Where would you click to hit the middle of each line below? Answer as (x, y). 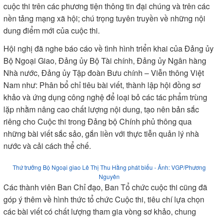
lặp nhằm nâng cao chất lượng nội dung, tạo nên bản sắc (101, 109)
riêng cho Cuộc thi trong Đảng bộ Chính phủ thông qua (98, 121)
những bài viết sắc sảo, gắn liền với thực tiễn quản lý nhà (101, 134)
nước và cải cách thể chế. (47, 146)
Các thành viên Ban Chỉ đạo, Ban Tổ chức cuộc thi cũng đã (105, 187)
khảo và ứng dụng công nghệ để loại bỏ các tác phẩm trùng (105, 97)
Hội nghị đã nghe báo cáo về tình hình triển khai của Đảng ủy (109, 48)
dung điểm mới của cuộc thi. (52, 30)
